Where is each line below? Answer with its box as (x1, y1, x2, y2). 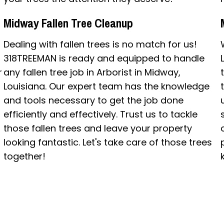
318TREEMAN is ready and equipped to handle (3, 51, 204, 64)
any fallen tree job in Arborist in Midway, (3, 65, 180, 78)
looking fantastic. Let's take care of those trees (3, 135, 212, 148)
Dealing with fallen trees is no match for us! (3, 37, 197, 50)
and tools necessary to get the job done (3, 93, 183, 106)
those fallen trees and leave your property (3, 121, 192, 134)
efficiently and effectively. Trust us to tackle (3, 107, 197, 120)
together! (3, 149, 45, 162)
